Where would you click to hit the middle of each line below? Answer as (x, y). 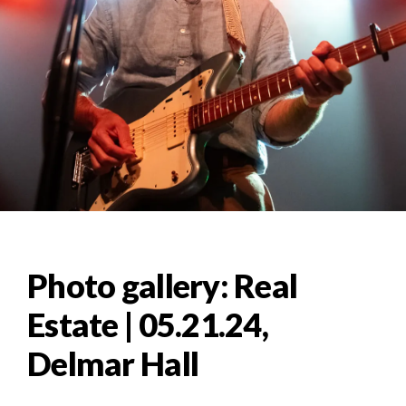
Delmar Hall (113, 364)
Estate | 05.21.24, (148, 325)
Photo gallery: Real (163, 286)
